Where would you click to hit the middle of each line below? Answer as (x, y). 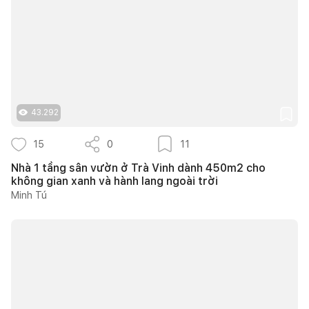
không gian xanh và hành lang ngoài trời (114, 181)
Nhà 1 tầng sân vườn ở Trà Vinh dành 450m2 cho (138, 168)
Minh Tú (29, 195)
